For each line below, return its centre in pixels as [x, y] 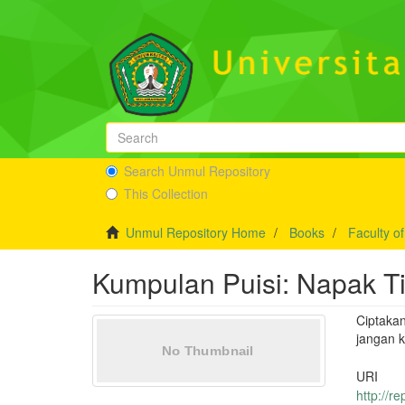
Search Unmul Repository [197, 171]
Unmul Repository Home [196, 232]
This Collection [166, 193]
